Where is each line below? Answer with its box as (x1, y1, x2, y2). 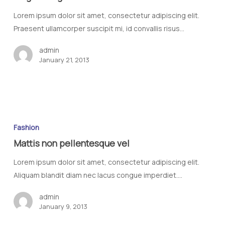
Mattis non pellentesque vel (13, 137, 130, 150)
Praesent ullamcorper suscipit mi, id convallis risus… (13, 23, 184, 33)
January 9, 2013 (39, 202, 87, 211)
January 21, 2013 (39, 55, 89, 64)
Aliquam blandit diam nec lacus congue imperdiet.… (13, 170, 182, 180)
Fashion (13, 123, 39, 133)
